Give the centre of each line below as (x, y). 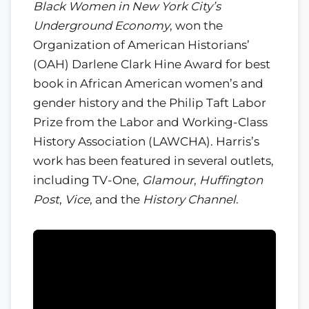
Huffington (231, 180)
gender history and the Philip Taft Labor (150, 102)
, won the (196, 25)
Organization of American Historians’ (141, 44)
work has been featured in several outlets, (153, 160)
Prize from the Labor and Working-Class (150, 122)
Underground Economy (101, 25)
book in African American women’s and (148, 83)
